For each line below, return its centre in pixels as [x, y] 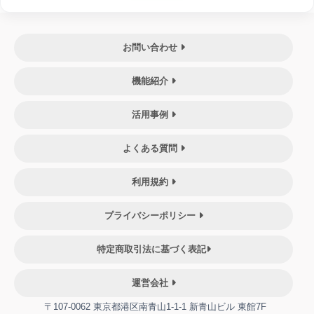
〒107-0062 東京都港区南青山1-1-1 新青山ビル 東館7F [155, 307]
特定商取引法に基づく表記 [151, 250]
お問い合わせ [151, 48]
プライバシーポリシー [151, 216]
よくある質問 [151, 149]
